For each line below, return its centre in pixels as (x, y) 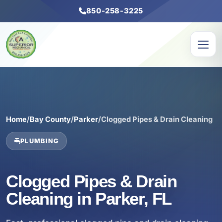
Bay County (50, 119)
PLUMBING (40, 141)
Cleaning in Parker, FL (89, 199)
